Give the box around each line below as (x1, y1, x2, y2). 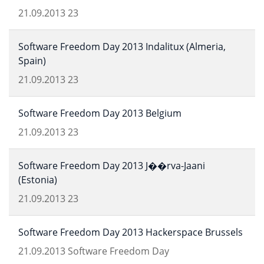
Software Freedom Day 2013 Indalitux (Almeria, (18, 40, 226, 53)
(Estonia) (18, 173, 57, 186)
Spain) (18, 54, 46, 67)
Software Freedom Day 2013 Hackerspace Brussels (18, 226, 243, 239)
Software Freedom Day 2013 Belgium (18, 107, 181, 120)
